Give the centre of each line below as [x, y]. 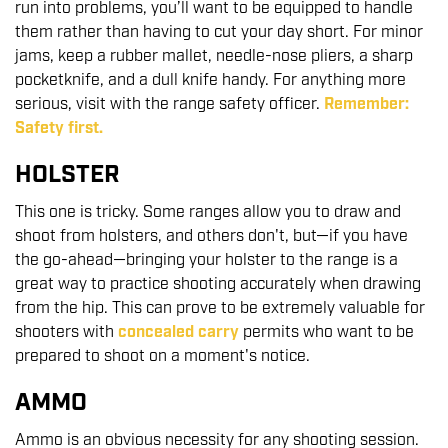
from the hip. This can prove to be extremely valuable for [220, 309]
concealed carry [178, 333]
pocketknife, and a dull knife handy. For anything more [210, 81]
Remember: [366, 105]
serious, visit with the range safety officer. [169, 105]
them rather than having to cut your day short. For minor [219, 33]
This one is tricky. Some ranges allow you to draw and [208, 213]
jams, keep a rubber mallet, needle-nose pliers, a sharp [214, 57]
